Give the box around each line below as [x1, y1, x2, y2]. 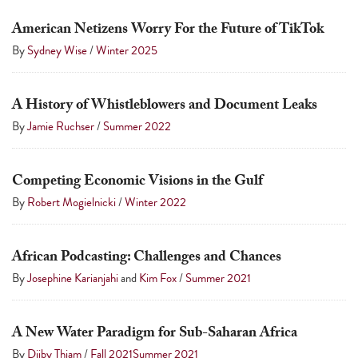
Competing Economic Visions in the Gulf [12, 170, 263, 196]
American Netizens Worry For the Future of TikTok [12, 18, 324, 44]
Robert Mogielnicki [27, 193, 116, 212]
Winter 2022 [125, 193, 186, 212]
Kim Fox [139, 269, 177, 288]
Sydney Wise [27, 42, 87, 60]
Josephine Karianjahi [27, 269, 118, 288]
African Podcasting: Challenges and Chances [12, 246, 281, 272]
